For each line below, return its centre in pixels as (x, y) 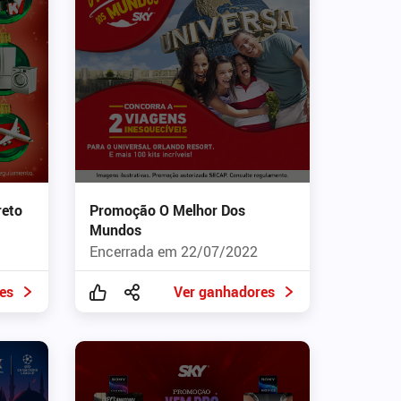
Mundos (115, 230)
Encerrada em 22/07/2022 (173, 251)
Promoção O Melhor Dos (167, 210)
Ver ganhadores (224, 291)
